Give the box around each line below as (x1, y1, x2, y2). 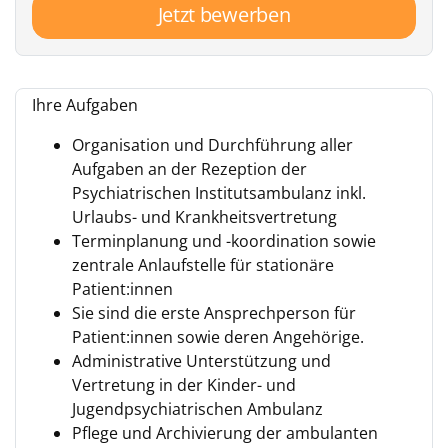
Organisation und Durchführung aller (72, 134, 353, 156)
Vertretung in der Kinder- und (72, 374, 296, 396)
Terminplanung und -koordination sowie (72, 230, 376, 252)
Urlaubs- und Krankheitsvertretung (72, 206, 337, 228)
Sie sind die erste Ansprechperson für (72, 302, 356, 324)
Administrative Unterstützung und (72, 350, 331, 372)
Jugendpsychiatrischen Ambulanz (72, 398, 323, 420)
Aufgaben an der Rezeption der (72, 158, 307, 180)
